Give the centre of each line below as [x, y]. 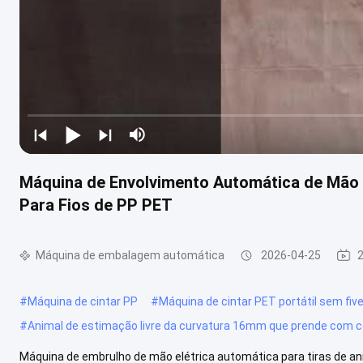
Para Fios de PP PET [96, 205]
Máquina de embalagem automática [130, 255]
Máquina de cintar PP [83, 301]
